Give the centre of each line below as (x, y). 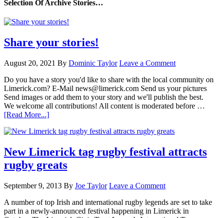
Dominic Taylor (93, 63)
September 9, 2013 (33, 185)
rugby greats (36, 165)
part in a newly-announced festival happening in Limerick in (96, 211)
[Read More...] (27, 115)
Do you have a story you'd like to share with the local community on (109, 80)
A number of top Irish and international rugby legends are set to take (108, 202)
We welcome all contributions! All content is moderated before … (104, 106)
